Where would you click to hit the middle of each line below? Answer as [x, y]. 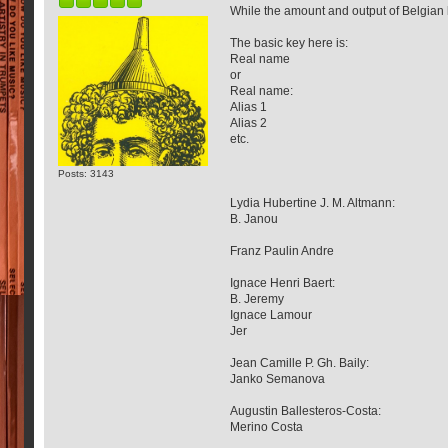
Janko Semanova [278, 378]
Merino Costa [267, 426]
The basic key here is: [289, 42]
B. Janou [254, 218]
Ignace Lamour [271, 314]
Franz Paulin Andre [282, 250]
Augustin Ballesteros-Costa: [306, 410]
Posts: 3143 [86, 173]
